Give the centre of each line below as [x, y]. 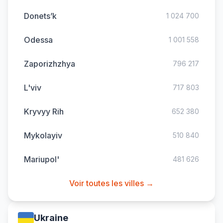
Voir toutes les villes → [111, 183]
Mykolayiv [43, 135]
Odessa [38, 40]
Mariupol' [42, 159]
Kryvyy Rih [44, 111]
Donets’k [40, 16]
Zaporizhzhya [50, 64]
